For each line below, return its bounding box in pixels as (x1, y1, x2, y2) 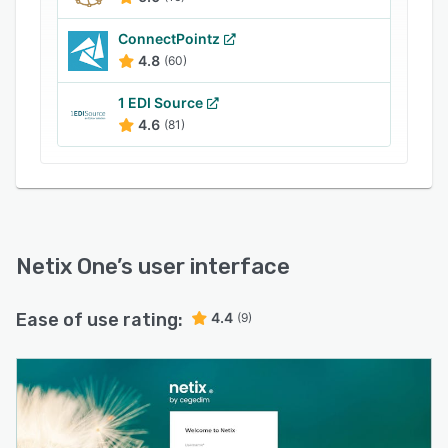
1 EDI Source (118, 94, 203, 111)
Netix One (16, 253, 117, 280)
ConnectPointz (118, 30, 220, 47)
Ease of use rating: (16, 309, 183, 331)
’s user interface (117, 253, 290, 280)
